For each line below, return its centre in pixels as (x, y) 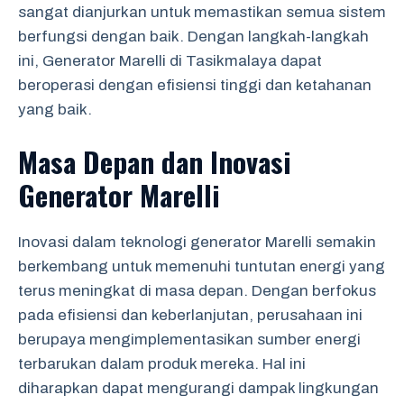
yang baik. (55, 110)
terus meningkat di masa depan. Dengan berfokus (197, 290)
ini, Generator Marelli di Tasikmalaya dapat (170, 61)
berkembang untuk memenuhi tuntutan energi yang (202, 266)
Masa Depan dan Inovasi (155, 161)
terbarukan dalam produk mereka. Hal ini (162, 363)
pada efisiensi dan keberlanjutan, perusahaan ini (190, 315)
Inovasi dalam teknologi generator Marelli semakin (197, 242)
